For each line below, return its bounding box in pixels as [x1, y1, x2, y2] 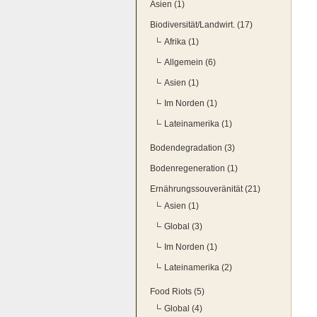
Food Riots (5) [150, 287, 204, 296]
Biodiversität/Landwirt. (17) [150, 20, 253, 30]
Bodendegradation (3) [150, 143, 235, 153]
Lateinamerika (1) [164, 119, 232, 129]
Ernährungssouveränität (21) [150, 184, 260, 194]
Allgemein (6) [164, 57, 216, 67]
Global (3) [164, 221, 202, 231]
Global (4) [164, 304, 202, 313]
